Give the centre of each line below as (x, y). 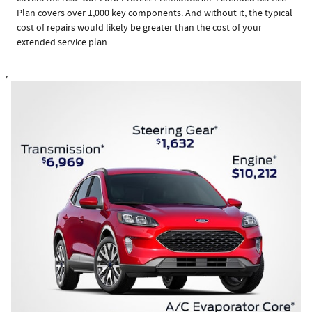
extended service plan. (63, 42)
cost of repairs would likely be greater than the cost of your (139, 28)
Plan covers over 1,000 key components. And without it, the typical (155, 13)
